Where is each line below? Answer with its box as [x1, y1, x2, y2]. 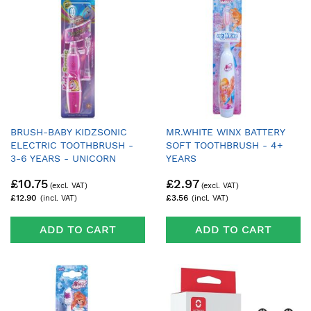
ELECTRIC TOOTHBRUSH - [10, 139, 133, 151]
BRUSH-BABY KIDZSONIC [10, 126, 127, 137]
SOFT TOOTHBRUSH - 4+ [166, 139, 283, 151]
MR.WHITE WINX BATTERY [166, 126, 285, 137]
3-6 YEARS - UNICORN [10, 152, 116, 164]
